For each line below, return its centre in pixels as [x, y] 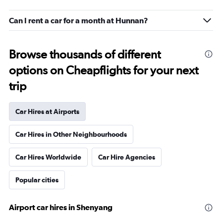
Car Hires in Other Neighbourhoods [71, 134]
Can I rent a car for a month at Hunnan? [79, 20]
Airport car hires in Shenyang [61, 207]
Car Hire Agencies [127, 157]
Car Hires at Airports [47, 111]
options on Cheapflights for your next [104, 70]
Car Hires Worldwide [48, 157]
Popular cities [37, 180]
